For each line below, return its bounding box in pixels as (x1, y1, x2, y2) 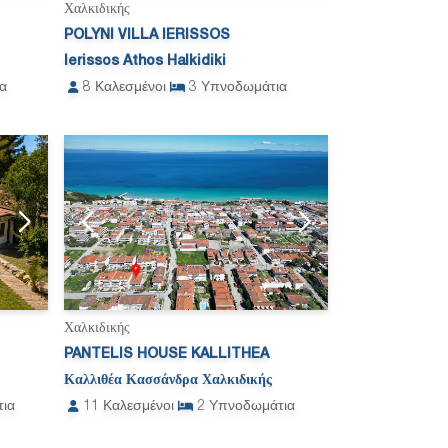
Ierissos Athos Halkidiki (64, 54, 226, 68)
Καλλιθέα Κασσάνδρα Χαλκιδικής (64, 374, 272, 388)
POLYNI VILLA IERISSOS (64, 28, 230, 42)
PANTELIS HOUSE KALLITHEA (64, 348, 269, 362)
